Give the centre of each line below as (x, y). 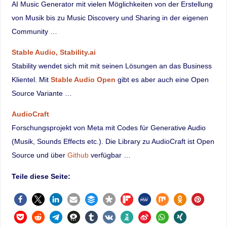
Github (78, 155)
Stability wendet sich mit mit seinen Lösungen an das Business (111, 66)
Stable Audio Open (83, 80)
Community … (34, 31)
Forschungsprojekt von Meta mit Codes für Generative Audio (108, 128)
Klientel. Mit (31, 80)
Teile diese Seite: (41, 176)
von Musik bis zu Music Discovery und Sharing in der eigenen (110, 17)
